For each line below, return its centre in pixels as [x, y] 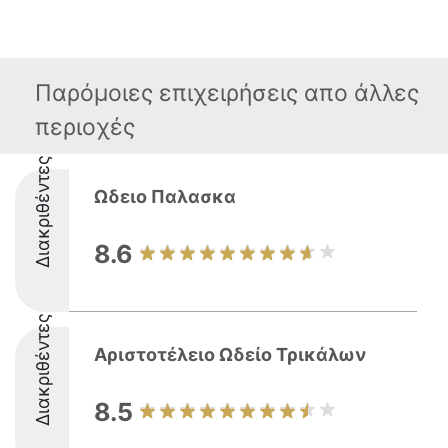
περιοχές [85, 127]
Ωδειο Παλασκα [165, 196]
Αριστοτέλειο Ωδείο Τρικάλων [230, 354]
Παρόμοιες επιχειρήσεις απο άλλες [227, 93]
